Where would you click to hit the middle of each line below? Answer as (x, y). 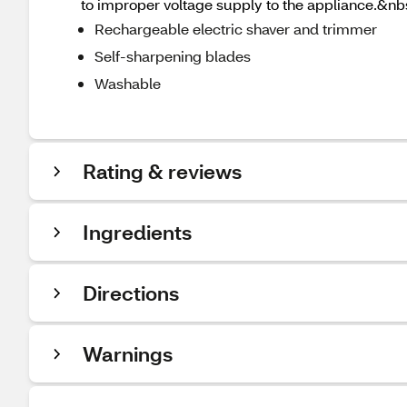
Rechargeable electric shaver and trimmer (236, 29)
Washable (128, 83)
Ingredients (137, 232)
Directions (131, 293)
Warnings (128, 354)
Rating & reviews (162, 171)
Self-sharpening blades (173, 56)
